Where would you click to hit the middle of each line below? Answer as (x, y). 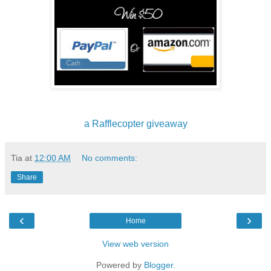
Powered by (120, 265)
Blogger (158, 265)
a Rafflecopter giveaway (135, 123)
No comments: (110, 158)
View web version (135, 243)
